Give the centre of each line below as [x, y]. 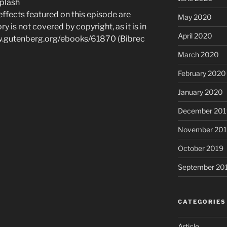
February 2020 [202, 73]
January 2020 [200, 92]
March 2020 [198, 54]
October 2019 [200, 148]
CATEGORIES [202, 201]
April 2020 [195, 35]
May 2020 [195, 17]
